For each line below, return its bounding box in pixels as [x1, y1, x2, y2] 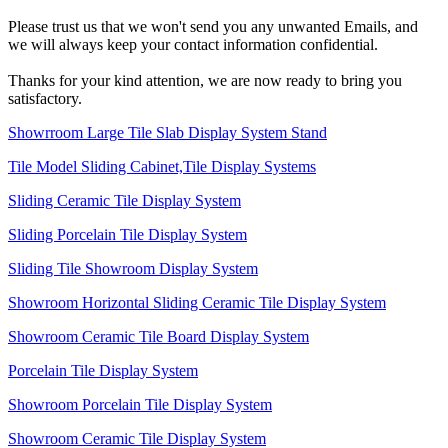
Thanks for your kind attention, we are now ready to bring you [8, 72, 402, 90]
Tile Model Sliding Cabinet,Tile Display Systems [8, 158, 316, 176]
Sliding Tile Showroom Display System [8, 260, 258, 278]
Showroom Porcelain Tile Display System [8, 396, 272, 414]
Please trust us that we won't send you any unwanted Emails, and [8, 18, 418, 36]
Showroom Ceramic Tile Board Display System [8, 328, 309, 346]
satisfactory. [8, 90, 82, 108]
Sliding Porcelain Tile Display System [8, 226, 247, 244]
